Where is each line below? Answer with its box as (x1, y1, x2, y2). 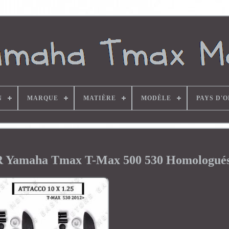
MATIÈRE (83, 95, 116, 102)
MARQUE (27, 95, 58, 102)
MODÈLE (141, 95, 171, 102)
